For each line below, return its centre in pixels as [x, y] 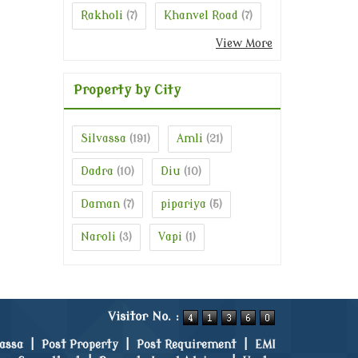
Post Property [80, 345]
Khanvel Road [201, 16]
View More [244, 44]
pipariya [183, 205]
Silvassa [103, 139]
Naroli [98, 237]
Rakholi [102, 16]
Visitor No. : [145, 317]
